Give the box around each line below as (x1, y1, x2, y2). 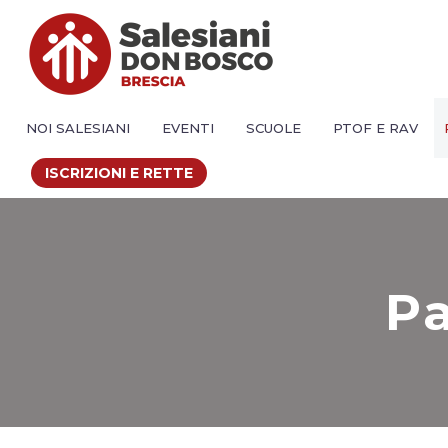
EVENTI (162, 120, 214, 136)
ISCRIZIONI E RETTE (45, 164, 193, 182)
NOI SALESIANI (26, 120, 130, 136)
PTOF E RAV (333, 120, 418, 136)
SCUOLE (246, 120, 301, 136)
